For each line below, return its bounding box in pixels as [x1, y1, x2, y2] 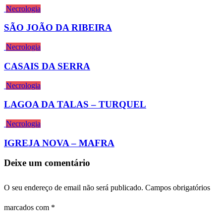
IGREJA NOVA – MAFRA [4, 137, 114, 148]
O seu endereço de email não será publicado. [4, 183, 143, 192]
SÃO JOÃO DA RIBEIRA [4, 22, 112, 33]
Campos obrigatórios [145, 183, 210, 192]
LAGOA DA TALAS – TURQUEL [4, 99, 146, 110]
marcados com [4, 203, 51, 212]
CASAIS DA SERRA [4, 60, 90, 71]
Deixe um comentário [4, 158, 90, 168]
